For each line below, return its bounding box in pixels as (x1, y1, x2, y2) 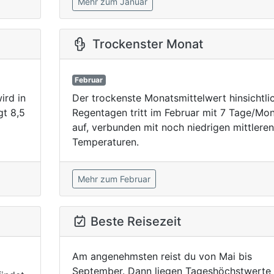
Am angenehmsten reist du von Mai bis (72, 250, 252, 262)
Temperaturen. (72, 136, 139, 148)
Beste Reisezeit (90, 214, 181, 229)
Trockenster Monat (92, 37, 203, 51)
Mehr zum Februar (77, 174, 150, 184)
